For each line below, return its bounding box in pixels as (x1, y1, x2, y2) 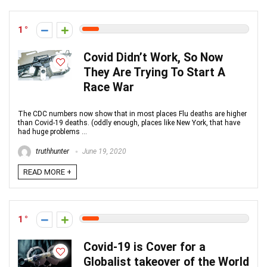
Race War (83, 80, 134, 94)
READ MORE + (23, 167, 72, 176)
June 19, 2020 (80, 147, 126, 156)
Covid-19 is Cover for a (83, 240, 206, 254)
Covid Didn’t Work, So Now (83, 51, 223, 64)
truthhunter (34, 147, 69, 156)
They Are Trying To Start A (83, 66, 225, 79)
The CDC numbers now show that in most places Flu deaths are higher (18, 110, 247, 118)
